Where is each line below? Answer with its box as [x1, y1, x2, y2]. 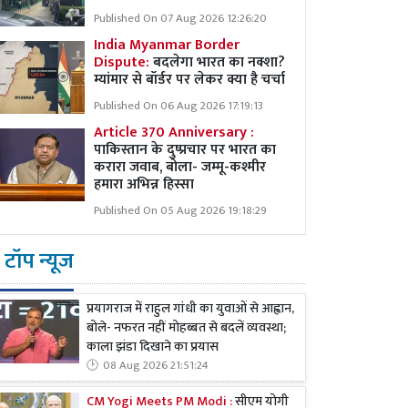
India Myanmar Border [94, 33, 240, 57]
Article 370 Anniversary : [94, 120, 254, 145]
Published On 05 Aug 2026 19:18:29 [94, 201, 267, 220]
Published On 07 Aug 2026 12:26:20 [94, 9, 267, 28]
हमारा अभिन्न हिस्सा [94, 172, 194, 197]
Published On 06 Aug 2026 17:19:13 [94, 97, 263, 116]
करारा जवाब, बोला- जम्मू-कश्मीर [94, 155, 266, 179]
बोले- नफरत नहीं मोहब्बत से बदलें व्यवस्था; [87, 317, 286, 340]
